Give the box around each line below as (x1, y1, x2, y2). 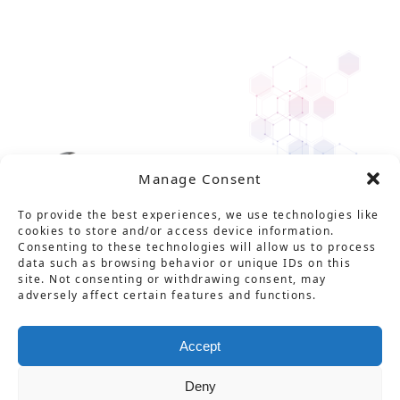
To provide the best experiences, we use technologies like (18, 207, 379, 222)
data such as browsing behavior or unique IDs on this (18, 255, 352, 271)
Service (85, 294, 137, 312)
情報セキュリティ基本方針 (27, 371, 193, 388)
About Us (229, 294, 293, 312)
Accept (179, 337, 221, 354)
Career (292, 294, 341, 312)
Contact (109, 332, 163, 350)
